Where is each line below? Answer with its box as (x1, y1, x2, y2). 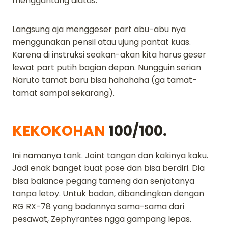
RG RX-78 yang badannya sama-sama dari (12, 200, 184, 212)
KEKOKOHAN (12, 121, 105, 141)
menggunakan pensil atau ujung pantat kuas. (12, 36, 191, 48)
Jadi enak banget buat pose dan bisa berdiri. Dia (12, 162, 205, 174)
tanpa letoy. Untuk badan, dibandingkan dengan (12, 187, 204, 199)
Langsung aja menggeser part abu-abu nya (12, 23, 186, 35)
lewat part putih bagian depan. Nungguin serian (12, 61, 201, 73)
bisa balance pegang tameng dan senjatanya (12, 175, 194, 187)
